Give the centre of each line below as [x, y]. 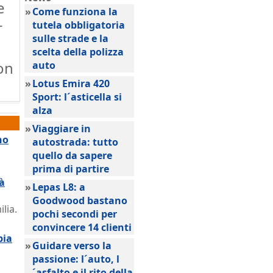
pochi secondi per [75, 214]
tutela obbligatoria [79, 25]
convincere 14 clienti [82, 227]
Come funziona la [75, 12]
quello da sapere [72, 155]
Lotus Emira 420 [71, 83]
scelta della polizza [78, 52]
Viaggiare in [62, 129]
